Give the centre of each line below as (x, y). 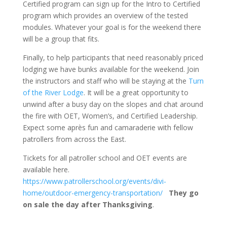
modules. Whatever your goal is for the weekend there (112, 27)
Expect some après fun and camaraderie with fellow (108, 127)
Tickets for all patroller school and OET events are (105, 158)
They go (183, 193)
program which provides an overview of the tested (105, 15)
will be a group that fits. (61, 39)
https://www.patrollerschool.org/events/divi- (94, 181)
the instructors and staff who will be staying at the (105, 81)
